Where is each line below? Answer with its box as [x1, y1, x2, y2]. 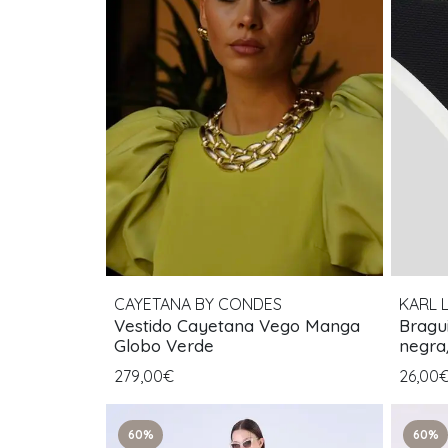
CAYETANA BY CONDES [114, 293, 282, 314]
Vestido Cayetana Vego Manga [114, 314, 259, 336]
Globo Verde [114, 334, 214, 356]
